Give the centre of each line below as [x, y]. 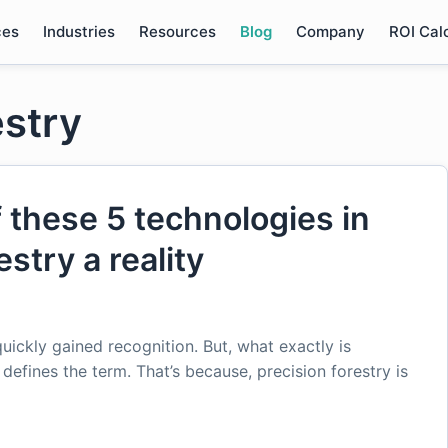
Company [330, 31]
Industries [78, 31]
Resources [177, 31]
